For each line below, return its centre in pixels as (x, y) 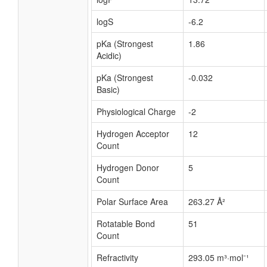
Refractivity (117, 257)
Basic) (108, 89)
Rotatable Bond (126, 223)
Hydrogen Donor (128, 167)
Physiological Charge (136, 111)
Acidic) (109, 55)
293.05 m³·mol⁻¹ (219, 257)
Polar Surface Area (132, 201)
